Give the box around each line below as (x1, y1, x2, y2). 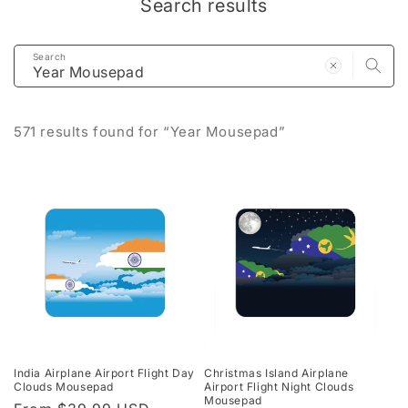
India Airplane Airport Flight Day (14, 365, 195, 380)
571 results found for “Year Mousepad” (14, 122, 286, 140)
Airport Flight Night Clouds (204, 379, 354, 393)
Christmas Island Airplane (204, 365, 349, 380)
